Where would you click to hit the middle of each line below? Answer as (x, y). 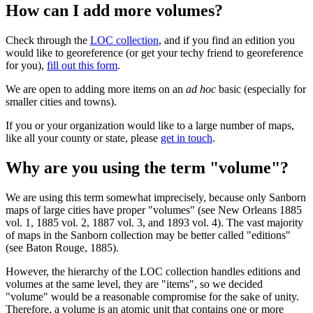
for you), (26, 65)
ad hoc (201, 89)
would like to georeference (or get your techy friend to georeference (154, 52)
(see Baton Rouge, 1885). (62, 247)
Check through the (48, 40)
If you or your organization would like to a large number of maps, (150, 125)
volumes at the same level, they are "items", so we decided (134, 284)
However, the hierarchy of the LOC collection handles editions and (153, 271)
